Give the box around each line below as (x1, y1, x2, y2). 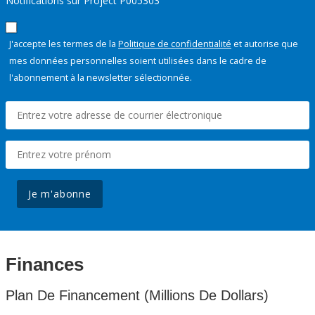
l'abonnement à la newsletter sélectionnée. (9, 71, 192, 84)
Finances (6, 254, 84, 276)
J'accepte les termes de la (9, 37, 118, 51)
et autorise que (231, 37, 298, 51)
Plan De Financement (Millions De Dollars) (6, 288, 269, 304)
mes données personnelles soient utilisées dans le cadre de (9, 54, 266, 67)
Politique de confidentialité (118, 37, 231, 51)
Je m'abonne (28, 187, 91, 201)
